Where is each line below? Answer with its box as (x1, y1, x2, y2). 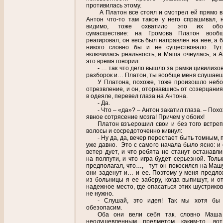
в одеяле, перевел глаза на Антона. (86, 92, 188, 100)
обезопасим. (86, 204, 122, 211)
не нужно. (86, 190, 113, 197)
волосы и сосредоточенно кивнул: (86, 127, 182, 134)
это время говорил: (86, 57, 140, 65)
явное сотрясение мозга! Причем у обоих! (86, 113, 205, 120)
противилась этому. (86, 1, 141, 9)
